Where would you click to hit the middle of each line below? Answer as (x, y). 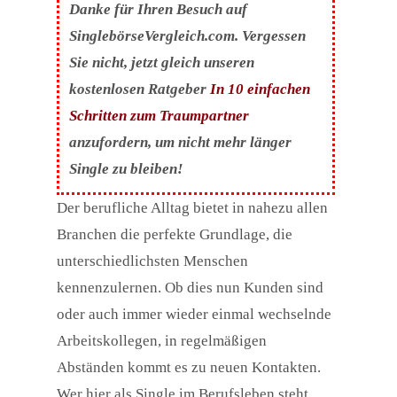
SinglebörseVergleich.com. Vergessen (188, 35)
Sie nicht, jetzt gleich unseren (162, 62)
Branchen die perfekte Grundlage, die (175, 235)
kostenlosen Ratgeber (140, 89)
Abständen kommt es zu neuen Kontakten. (189, 368)
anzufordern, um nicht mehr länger (181, 142)
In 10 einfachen (261, 89)
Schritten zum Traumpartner (160, 115)
